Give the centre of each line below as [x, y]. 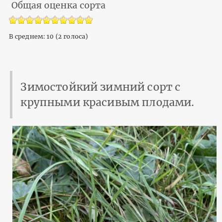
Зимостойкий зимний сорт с [101, 87]
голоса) [75, 37]
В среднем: [28, 37]
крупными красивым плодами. [108, 102]
